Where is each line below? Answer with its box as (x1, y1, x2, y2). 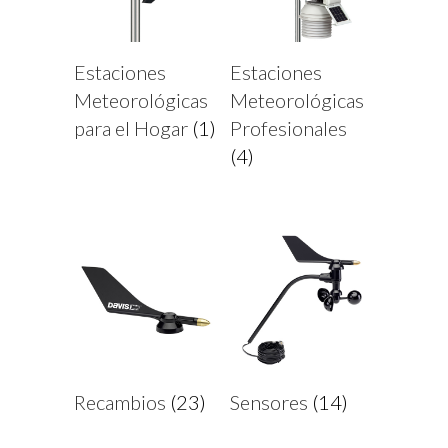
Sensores (230, 389, 312, 414)
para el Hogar (74, 115, 192, 140)
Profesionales (230, 115, 347, 140)
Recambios (74, 389, 170, 414)
